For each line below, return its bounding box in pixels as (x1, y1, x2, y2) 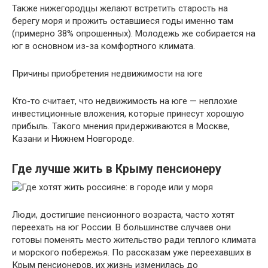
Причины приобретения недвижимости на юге (12, 68, 203, 80)
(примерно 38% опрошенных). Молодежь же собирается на (12, 28, 255, 39)
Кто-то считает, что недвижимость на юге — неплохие (12, 96, 237, 107)
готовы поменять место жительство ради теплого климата (12, 234, 256, 246)
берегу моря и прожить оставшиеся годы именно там (12, 16, 233, 27)
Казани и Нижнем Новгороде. (12, 133, 134, 145)
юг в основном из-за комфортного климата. (12, 41, 195, 52)
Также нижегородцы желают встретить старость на (12, 3, 228, 14)
